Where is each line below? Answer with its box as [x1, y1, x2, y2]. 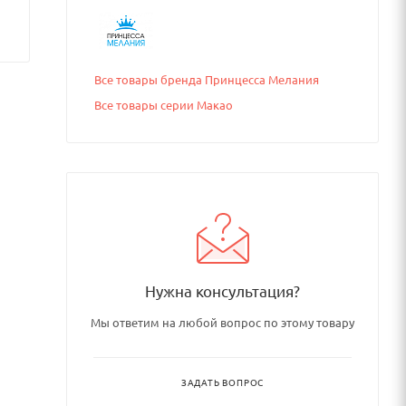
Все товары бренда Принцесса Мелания [94, 72, 319, 87]
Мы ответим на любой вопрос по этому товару [91, 314, 354, 330]
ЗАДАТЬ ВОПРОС [180, 375, 265, 389]
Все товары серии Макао [94, 97, 233, 112]
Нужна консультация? [145, 281, 300, 300]
